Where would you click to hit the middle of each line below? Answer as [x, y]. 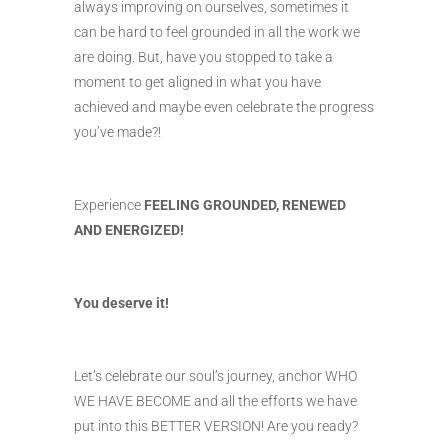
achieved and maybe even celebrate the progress [224, 107]
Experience [109, 205]
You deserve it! [121, 303]
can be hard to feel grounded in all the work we [217, 32]
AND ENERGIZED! [129, 230]
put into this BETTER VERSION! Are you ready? [216, 426]
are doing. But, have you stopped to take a [203, 57]
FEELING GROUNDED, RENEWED [245, 205]
